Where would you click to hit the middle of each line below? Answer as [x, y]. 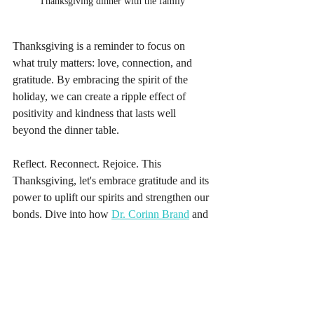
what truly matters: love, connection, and [104, 62]
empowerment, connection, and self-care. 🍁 [110, 247]
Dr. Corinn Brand [150, 214]
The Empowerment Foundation [82, 231]
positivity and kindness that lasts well [96, 113]
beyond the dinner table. [66, 130]
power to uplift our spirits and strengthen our [112, 197]
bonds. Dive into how [62, 214]
